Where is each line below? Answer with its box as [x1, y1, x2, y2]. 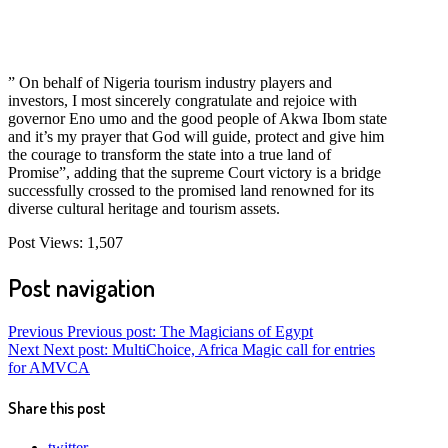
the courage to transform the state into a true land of [8, 145, 331, 163]
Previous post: [67, 322, 156, 340]
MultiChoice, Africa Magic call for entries [112, 340, 375, 358]
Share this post [8, 397, 106, 418]
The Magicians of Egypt [160, 322, 313, 340]
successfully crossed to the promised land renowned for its [8, 181, 374, 199]
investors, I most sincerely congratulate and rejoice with [8, 91, 357, 109]
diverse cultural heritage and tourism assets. [8, 199, 280, 217]
